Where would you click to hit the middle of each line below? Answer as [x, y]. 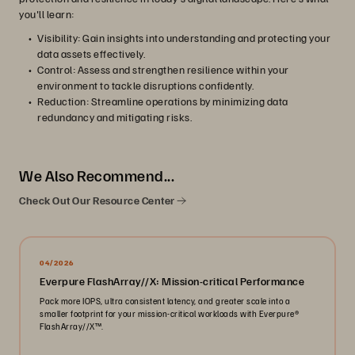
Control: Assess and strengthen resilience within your [163, 69]
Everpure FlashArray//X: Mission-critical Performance [172, 281]
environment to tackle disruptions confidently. [145, 85]
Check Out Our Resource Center [98, 200]
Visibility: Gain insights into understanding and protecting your [184, 38]
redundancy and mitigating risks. [115, 117]
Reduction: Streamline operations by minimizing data [163, 101]
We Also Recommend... [97, 175]
